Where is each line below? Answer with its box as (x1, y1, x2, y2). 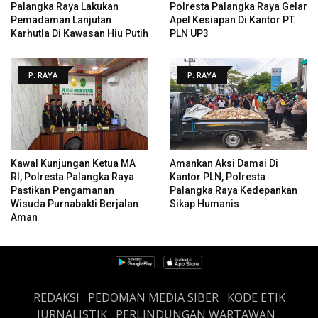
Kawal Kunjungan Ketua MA (11, 157, 136, 169)
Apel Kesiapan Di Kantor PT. (170, 13, 296, 26)
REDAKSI (33, 290, 79, 306)
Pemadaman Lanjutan (11, 13, 111, 26)
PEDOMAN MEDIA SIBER (87, 290, 219, 306)
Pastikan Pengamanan (11, 184, 114, 196)
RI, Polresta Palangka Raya (11, 170, 134, 182)
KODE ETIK (226, 290, 285, 306)
